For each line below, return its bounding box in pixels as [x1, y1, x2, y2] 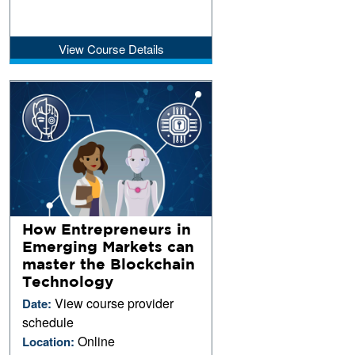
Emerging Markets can [22, 237, 195, 255]
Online [78, 331, 116, 350]
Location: [22, 332, 78, 350]
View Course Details [58, 40, 164, 57]
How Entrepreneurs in [22, 219, 192, 238]
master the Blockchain [22, 254, 196, 273]
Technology [22, 272, 114, 290]
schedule [22, 312, 74, 331]
